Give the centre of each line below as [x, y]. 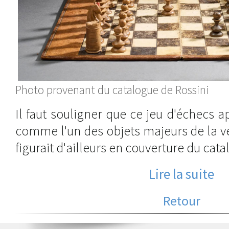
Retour [181, 201]
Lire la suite [181, 174]
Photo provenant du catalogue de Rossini [112, 89]
